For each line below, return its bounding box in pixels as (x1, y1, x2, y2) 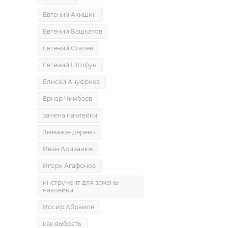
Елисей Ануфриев (43, 78, 100, 85)
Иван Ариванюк (43, 145, 93, 153)
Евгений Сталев (43, 44, 93, 52)
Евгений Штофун (43, 61, 97, 69)
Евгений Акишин (43, 11, 97, 18)
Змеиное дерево (43, 128, 95, 136)
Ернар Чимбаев (43, 95, 92, 102)
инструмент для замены (43, 179, 119, 186)
